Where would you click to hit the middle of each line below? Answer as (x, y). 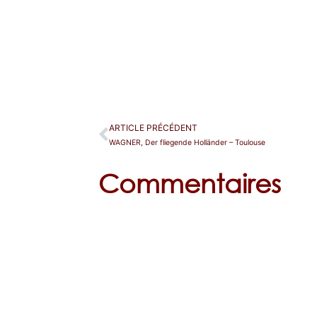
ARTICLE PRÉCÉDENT (154, 128)
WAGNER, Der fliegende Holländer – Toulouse (188, 143)
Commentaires (190, 183)
